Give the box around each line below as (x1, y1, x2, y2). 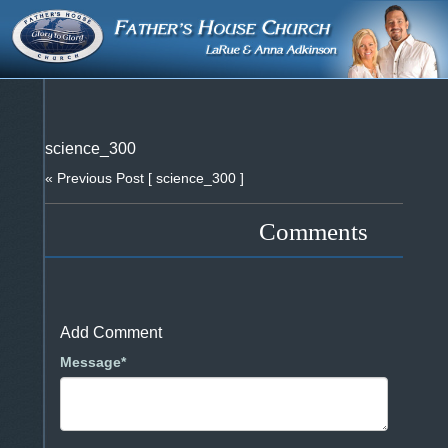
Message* (60, 354, 126, 371)
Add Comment (60, 324, 162, 342)
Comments (259, 218, 368, 246)
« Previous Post (45, 170, 148, 187)
